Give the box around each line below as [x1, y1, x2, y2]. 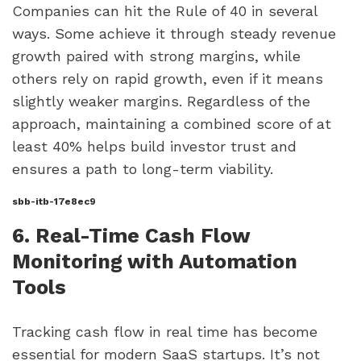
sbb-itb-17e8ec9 [12, 196, 96, 208]
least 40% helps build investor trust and [12, 138, 297, 156]
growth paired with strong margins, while [12, 48, 301, 65]
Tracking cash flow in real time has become [12, 322, 317, 340]
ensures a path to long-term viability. [12, 160, 273, 178]
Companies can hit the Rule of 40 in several [12, 2, 317, 20]
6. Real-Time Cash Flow [12, 223, 250, 247]
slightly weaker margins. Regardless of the [12, 93, 310, 110]
